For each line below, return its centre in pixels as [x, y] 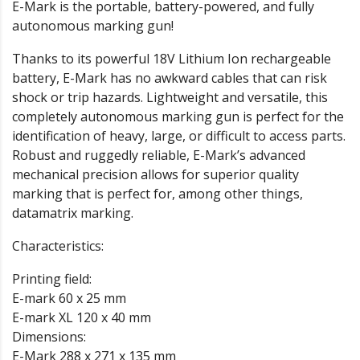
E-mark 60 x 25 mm [69, 298]
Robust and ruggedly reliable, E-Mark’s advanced [159, 155]
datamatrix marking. [73, 213]
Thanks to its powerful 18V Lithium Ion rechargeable [172, 58]
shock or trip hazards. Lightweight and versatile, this [170, 97]
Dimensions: [49, 336]
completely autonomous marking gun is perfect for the [178, 116]
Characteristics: [58, 245]
